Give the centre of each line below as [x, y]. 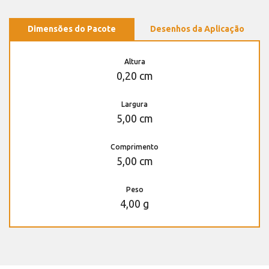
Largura [134, 104]
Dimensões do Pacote [72, 29]
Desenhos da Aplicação [197, 29]
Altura [134, 61]
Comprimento [134, 147]
